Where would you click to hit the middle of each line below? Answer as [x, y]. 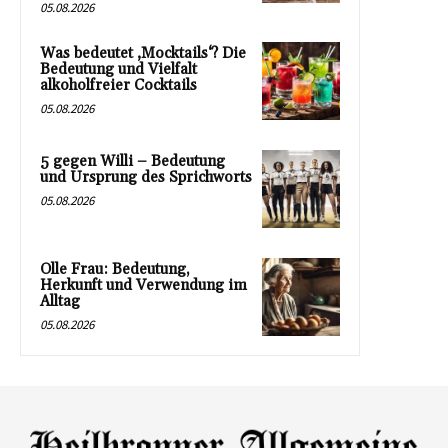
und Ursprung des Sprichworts [146, 178]
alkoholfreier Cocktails [118, 86]
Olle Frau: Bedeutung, [115, 270]
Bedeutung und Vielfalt [118, 70]
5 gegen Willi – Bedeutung [132, 162]
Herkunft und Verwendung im [143, 286]
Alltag [60, 302]
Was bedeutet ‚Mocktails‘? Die [143, 54]
